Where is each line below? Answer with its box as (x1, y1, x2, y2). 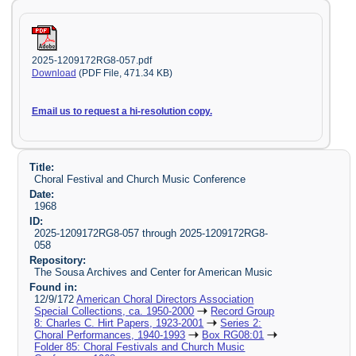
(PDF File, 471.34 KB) (75, 68, 172, 78)
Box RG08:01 (202, 328, 265, 341)
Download (31, 68, 76, 78)
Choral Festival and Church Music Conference (34, 173, 246, 186)
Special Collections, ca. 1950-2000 (34, 304, 195, 317)
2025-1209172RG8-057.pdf (31, 55, 152, 65)
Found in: (29, 281, 77, 293)
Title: (29, 161, 54, 174)
